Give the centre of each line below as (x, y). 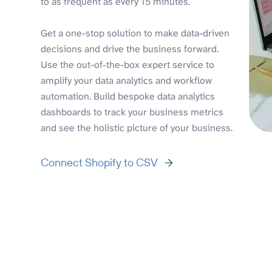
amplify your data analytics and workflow (127, 80)
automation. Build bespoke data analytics (128, 96)
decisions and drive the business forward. (130, 49)
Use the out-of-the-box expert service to (128, 64)
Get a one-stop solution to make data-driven (135, 33)
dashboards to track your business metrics (132, 112)
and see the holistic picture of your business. (137, 127)
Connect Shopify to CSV (100, 162)
